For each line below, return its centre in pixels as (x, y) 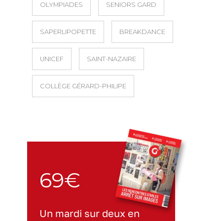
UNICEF (52, 59)
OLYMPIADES (61, 5)
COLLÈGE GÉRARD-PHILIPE (83, 86)
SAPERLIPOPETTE (68, 32)
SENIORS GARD (131, 5)
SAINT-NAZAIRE (111, 59)
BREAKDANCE (142, 32)
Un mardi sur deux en (90, 214)
